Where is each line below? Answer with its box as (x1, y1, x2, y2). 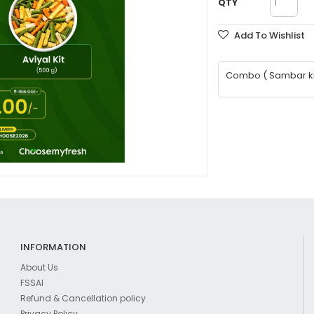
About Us (20, 261, 58, 274)
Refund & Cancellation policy (20, 292, 146, 305)
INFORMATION (20, 240, 86, 254)
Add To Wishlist (234, 28, 306, 42)
